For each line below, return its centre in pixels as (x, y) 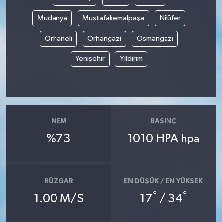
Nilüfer (170, 18)
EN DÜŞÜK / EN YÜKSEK (164, 182)
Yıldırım (131, 59)
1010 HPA (154, 139)
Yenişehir (90, 59)
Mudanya (52, 18)
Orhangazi (105, 39)
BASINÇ (164, 122)
